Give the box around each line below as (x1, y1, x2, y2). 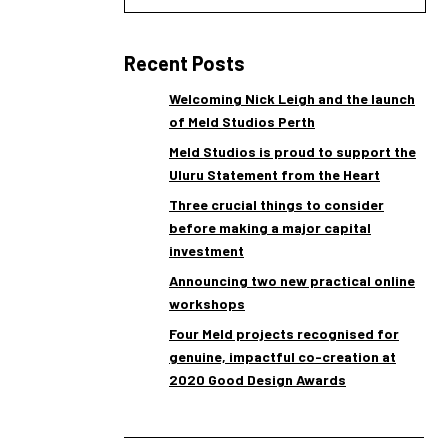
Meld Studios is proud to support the (169, 143, 416, 160)
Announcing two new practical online (169, 272, 415, 289)
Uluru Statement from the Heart (169, 166, 380, 183)
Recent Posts (124, 51, 245, 75)
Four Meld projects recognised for (169, 325, 399, 342)
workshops (169, 295, 245, 312)
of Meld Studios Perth (169, 113, 315, 130)
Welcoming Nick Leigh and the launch (169, 90, 415, 107)
